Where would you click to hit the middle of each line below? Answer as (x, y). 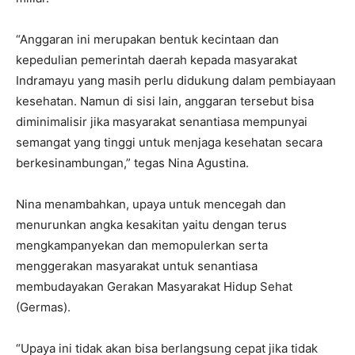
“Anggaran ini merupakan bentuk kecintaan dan (147, 40)
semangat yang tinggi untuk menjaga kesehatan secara (169, 143)
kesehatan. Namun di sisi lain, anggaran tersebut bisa (165, 101)
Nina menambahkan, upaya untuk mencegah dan (151, 204)
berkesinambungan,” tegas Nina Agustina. (132, 163)
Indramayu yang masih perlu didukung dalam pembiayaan (176, 81)
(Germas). (43, 307)
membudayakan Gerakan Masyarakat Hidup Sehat (154, 287)
